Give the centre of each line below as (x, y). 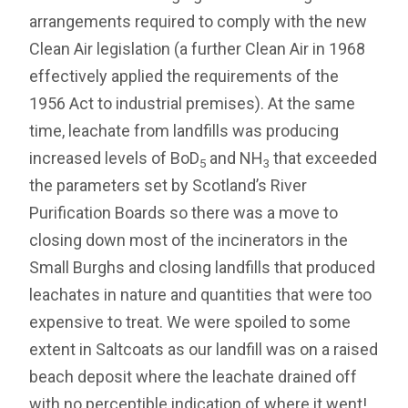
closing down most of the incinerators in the (189, 240)
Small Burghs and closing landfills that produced (203, 268)
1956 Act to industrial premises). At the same (193, 104)
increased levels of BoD (115, 158)
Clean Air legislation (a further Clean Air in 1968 (198, 49)
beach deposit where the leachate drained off (194, 377)
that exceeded (326, 158)
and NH (237, 158)
